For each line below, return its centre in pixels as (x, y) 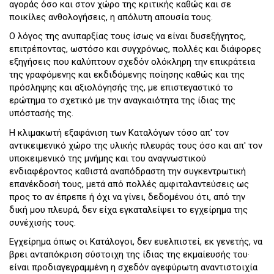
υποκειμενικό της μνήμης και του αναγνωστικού (108, 158)
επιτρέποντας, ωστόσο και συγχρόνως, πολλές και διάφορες (135, 49)
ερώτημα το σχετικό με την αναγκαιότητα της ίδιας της (122, 101)
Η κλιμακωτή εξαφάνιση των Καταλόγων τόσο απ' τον (119, 132)
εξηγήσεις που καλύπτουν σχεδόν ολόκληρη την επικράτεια (132, 62)
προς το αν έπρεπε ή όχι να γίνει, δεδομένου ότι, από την (127, 197)
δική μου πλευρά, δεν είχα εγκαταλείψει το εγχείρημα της (128, 209)
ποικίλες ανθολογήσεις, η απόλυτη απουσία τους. (111, 17)
